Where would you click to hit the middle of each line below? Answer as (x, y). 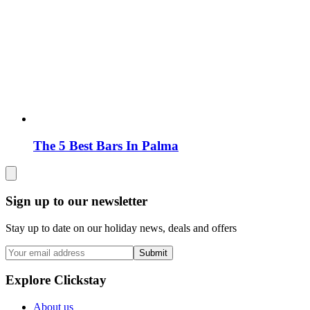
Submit (153, 253)
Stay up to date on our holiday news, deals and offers (121, 228)
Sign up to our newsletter (76, 201)
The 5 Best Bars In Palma (106, 145)
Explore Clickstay (56, 280)
